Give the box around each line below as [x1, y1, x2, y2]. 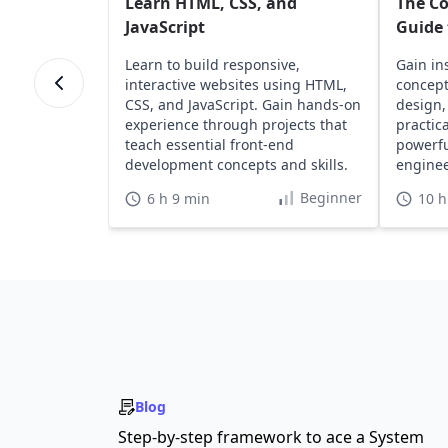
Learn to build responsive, [124, 55, 300, 74]
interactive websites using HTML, [124, 75, 347, 94]
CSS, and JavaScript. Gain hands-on [124, 95, 361, 114]
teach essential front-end [124, 135, 294, 154]
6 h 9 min [146, 189, 210, 209]
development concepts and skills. [124, 155, 348, 174]
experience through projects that [124, 115, 347, 134]
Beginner [299, 188, 362, 208]
